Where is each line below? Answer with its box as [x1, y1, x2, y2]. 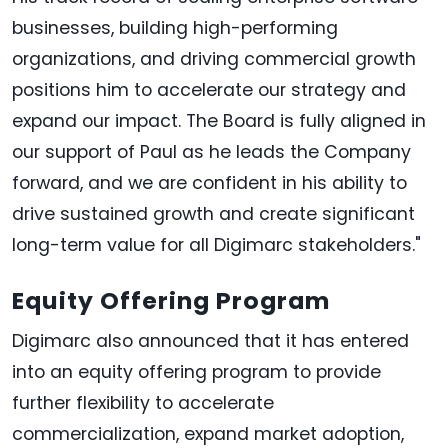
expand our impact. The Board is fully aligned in [12, 109, 426, 134]
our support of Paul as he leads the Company [12, 140, 411, 165]
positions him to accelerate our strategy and [12, 78, 406, 103]
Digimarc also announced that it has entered [12, 329, 409, 354]
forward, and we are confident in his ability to [12, 171, 407, 196]
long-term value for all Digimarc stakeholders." [12, 233, 421, 258]
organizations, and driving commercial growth [12, 47, 416, 72]
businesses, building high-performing [12, 16, 338, 41]
